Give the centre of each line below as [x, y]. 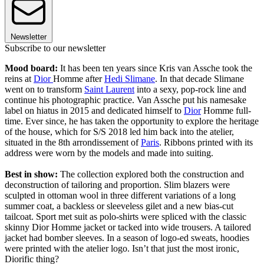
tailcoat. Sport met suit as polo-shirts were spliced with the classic [126, 217]
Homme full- [226, 111]
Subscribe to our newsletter [55, 48]
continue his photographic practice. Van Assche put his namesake [126, 100]
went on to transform [44, 90]
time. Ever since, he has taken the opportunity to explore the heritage [132, 121]
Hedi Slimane [130, 79]
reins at [19, 79]
